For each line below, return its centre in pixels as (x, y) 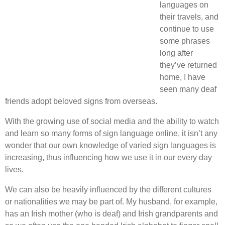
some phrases (185, 41)
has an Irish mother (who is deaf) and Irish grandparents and (111, 213)
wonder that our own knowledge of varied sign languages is (110, 145)
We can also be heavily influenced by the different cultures (108, 189)
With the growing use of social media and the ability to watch (112, 121)
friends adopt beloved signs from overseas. (81, 101)
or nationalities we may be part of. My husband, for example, (111, 201)
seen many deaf (188, 89)
